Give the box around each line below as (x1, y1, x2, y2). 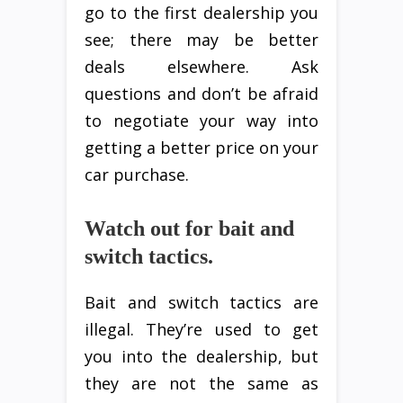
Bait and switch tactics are (85, 291, 318, 314)
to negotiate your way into (85, 110, 318, 132)
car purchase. (85, 164, 189, 186)
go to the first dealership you (85, 2, 318, 24)
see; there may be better (85, 29, 318, 51)
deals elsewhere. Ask (85, 56, 318, 78)
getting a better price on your (85, 137, 318, 159)
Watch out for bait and (85, 217, 294, 241)
